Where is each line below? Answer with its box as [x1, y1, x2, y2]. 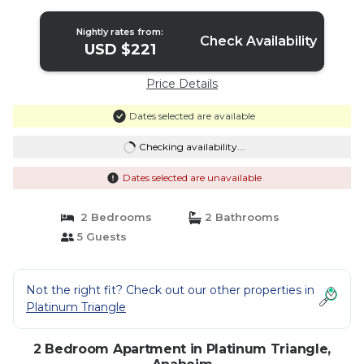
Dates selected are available [128, 110, 255, 122]
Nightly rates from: [76, 26, 164, 37]
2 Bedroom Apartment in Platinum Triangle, [33, 341, 331, 357]
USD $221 [84, 41, 156, 58]
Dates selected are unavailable [122, 171, 262, 184]
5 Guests [73, 230, 127, 243]
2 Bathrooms [201, 210, 279, 223]
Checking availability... [138, 141, 245, 153]
